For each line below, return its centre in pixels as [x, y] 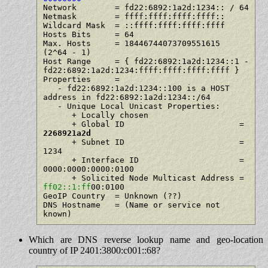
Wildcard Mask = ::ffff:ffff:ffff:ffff [134, 25]
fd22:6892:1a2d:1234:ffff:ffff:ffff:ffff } [141, 70]
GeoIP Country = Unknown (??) [112, 196]
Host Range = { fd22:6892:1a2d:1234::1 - [146, 61]
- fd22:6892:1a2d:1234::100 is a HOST [50, 88]
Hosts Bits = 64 [88, 34]
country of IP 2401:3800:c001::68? [95, 250]
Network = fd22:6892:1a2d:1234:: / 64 [146, 7]
